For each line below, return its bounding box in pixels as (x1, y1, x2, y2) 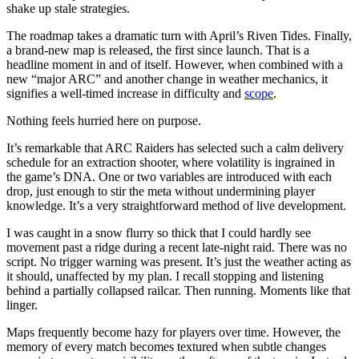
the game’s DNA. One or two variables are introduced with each (6, 169, 332, 184)
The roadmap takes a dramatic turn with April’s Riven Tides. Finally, (6, 28, 352, 42)
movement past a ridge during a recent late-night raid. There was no (6, 240, 347, 254)
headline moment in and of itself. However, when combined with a (6, 57, 343, 71)
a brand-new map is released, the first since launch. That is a (6, 42, 309, 57)
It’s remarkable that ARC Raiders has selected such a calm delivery (6, 140, 344, 155)
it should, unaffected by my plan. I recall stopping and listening (6, 268, 324, 283)
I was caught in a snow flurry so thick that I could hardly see (6, 225, 311, 240)
